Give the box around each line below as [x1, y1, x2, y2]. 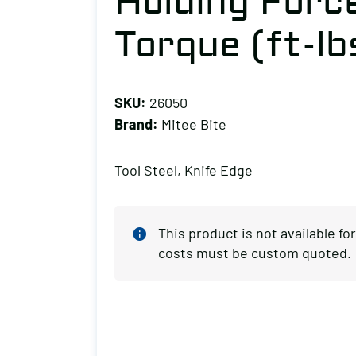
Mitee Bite [158, 115, 226, 133]
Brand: [114, 115, 158, 133]
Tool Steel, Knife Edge [114, 161, 253, 179]
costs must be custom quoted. [158, 244, 351, 261]
